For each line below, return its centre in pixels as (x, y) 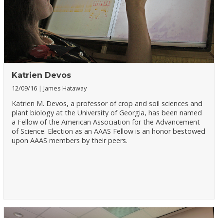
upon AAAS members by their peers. (70, 140)
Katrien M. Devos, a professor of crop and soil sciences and (107, 103)
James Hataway (65, 88)
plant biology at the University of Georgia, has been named (107, 112)
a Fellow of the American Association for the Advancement (106, 122)
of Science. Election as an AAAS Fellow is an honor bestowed (109, 131)
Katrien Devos (42, 75)
